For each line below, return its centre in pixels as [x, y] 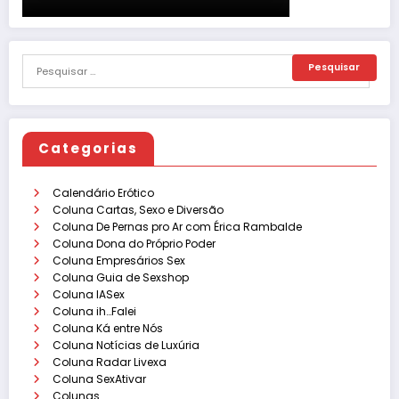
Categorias [88, 148]
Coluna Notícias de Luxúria [126, 345]
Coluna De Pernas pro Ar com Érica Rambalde [177, 226]
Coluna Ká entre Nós [108, 328]
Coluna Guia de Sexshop [121, 277]
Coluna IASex [89, 294]
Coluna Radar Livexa [110, 362]
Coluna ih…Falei [94, 311]
